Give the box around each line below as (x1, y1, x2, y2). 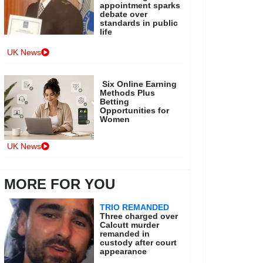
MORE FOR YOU (4, 176, 115, 192)
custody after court (100, 238, 177, 247)
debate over (100, 9, 148, 19)
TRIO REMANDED (100, 203, 170, 212)
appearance (100, 247, 147, 256)
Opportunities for (100, 106, 170, 115)
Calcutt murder (100, 220, 160, 230)
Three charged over (100, 211, 178, 221)
